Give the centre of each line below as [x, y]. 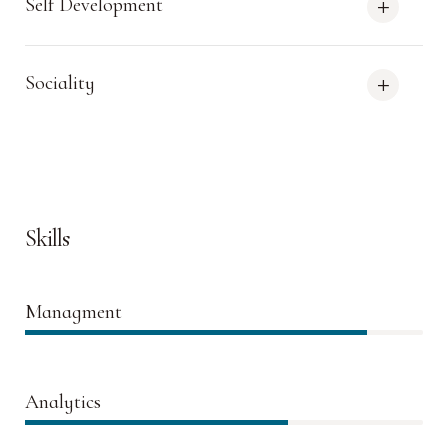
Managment [73, 312]
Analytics [63, 402]
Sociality [60, 83]
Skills [47, 238]
